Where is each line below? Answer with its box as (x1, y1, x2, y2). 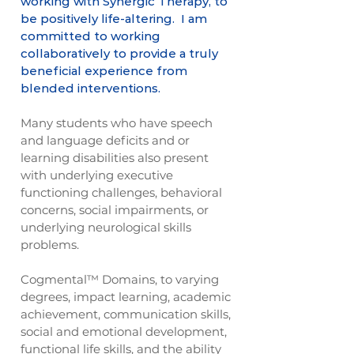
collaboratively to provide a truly (21, 46, 218, 61)
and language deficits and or (21, 133, 190, 148)
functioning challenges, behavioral (21, 185, 222, 200)
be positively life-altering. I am (21, 11, 207, 26)
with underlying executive (21, 168, 173, 183)
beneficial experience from (21, 63, 187, 78)
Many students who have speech (21, 115, 213, 130)
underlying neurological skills (21, 220, 191, 235)
